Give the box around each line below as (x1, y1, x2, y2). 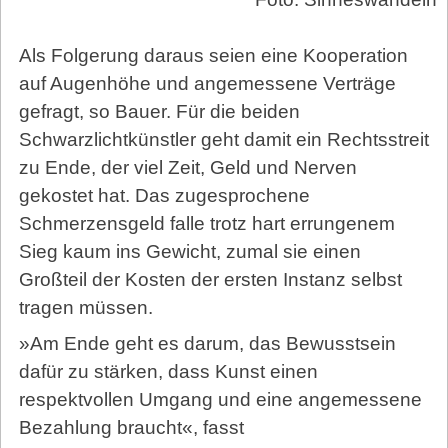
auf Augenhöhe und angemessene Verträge (18, 73, 396, 95)
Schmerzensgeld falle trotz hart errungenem (18, 213, 395, 235)
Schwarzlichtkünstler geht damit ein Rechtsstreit (18, 129, 429, 151)
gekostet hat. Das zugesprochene (18, 185, 310, 207)
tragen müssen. (18, 297, 153, 319)
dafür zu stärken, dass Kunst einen (18, 361, 318, 383)
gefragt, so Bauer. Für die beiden (18, 101, 300, 123)
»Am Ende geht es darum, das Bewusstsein (18, 333, 396, 355)
